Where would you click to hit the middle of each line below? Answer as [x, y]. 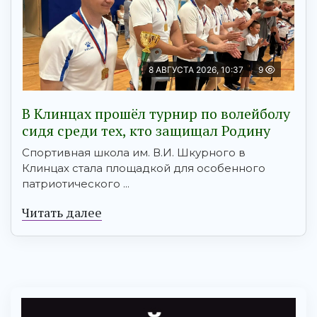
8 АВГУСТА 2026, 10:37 [196, 70]
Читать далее [62, 213]
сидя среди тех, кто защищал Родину [146, 131]
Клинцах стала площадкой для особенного [144, 168]
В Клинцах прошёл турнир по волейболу [156, 114]
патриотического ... [76, 184]
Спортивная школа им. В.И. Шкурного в [134, 153]
